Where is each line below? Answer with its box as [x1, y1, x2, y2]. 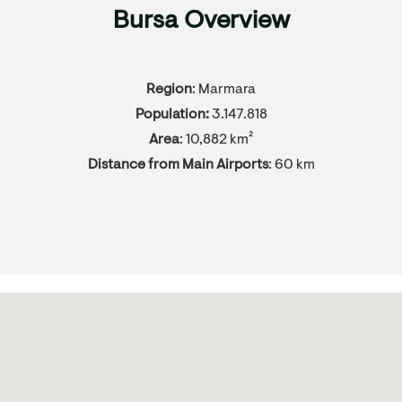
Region [146, 82, 192, 97]
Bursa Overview [112, 8, 290, 34]
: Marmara [192, 82, 256, 97]
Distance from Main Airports [87, 157, 268, 172]
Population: [135, 107, 209, 122]
